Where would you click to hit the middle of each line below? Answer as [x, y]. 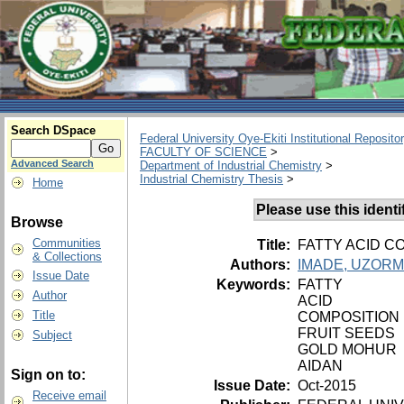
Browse [37, 222]
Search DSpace [53, 130]
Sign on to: [48, 375]
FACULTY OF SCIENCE [203, 152]
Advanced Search [52, 163]
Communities [67, 243]
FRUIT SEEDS [346, 333]
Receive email [69, 395]
